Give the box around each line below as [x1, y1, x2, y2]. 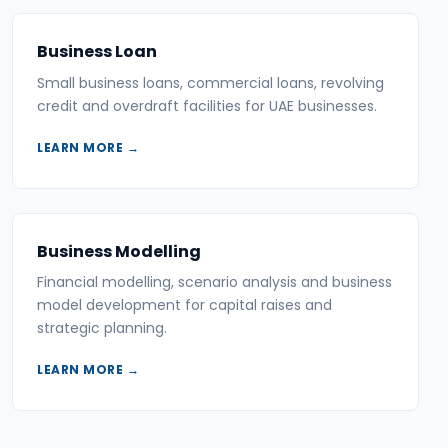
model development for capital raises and [37, 295, 332, 316]
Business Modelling [37, 239, 201, 263]
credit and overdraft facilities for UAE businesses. [37, 95, 377, 116]
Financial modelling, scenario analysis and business [37, 272, 392, 293]
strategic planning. [37, 318, 167, 339]
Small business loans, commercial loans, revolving [37, 72, 384, 93]
